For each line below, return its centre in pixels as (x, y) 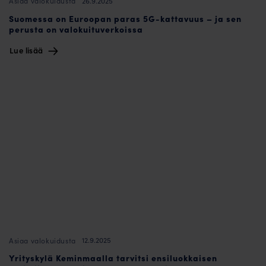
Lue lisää (27, 50)
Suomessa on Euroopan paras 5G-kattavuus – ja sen (125, 18)
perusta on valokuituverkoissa (76, 29)
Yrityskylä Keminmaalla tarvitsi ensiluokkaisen (113, 257)
